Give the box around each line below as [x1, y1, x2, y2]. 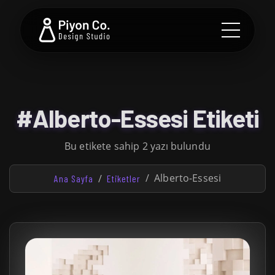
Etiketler [106, 172, 141, 184]
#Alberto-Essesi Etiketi [15, 103, 260, 133]
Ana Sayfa [53, 172, 93, 184]
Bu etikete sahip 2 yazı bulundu [64, 139, 211, 153]
